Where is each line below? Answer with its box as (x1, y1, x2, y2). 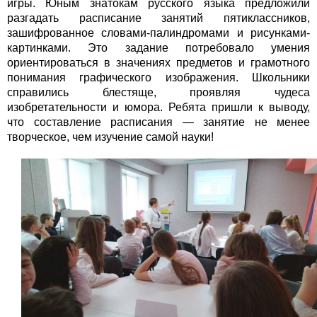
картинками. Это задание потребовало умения (7, 42, 310, 54)
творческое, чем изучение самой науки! (7, 131, 214, 144)
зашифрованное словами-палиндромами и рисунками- (7, 27, 310, 40)
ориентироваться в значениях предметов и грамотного (7, 57, 310, 69)
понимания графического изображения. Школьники (7, 71, 310, 84)
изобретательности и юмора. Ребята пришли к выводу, (7, 101, 310, 114)
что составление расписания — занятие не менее (7, 116, 310, 129)
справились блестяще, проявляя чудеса (7, 86, 310, 99)
